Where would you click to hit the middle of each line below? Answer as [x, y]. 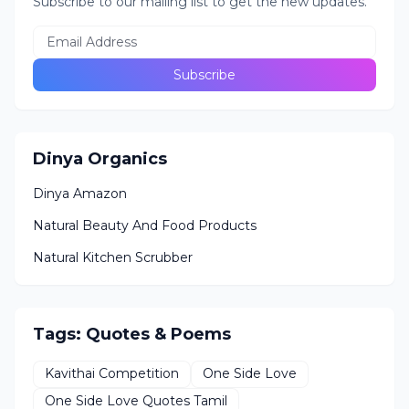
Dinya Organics [100, 158]
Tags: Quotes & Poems [132, 334]
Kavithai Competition [112, 374]
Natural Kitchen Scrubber [113, 257]
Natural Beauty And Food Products [145, 225]
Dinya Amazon [80, 193]
